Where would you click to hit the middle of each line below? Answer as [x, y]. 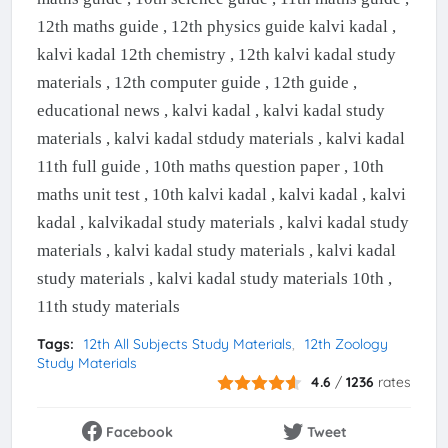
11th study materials [110, 307]
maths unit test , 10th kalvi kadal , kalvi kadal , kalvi [221, 195]
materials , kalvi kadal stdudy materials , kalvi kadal [220, 139]
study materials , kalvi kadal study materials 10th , [214, 279]
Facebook [140, 432]
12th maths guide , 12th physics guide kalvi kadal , [216, 27]
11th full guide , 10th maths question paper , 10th [210, 167]
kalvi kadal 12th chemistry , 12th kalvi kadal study [216, 55]
